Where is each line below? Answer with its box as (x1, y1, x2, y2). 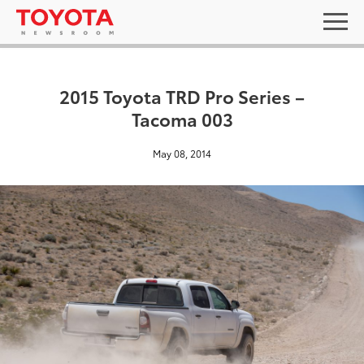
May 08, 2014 (153, 146, 211, 160)
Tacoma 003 (131, 106, 233, 131)
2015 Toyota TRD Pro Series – (59, 83, 305, 108)
